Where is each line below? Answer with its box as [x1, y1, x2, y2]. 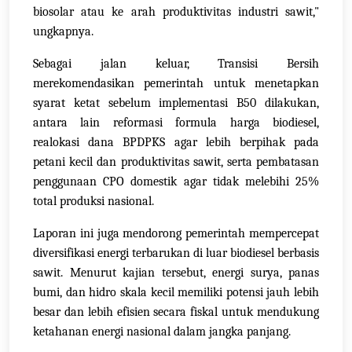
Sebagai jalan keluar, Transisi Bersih [33, 57, 319, 71]
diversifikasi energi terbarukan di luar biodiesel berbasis [33, 246, 319, 261]
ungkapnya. [33, 24, 93, 39]
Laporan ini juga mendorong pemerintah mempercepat [33, 226, 319, 241]
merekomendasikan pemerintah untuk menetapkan [33, 76, 319, 91]
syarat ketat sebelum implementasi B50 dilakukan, [33, 96, 319, 111]
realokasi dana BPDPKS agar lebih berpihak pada [33, 135, 319, 150]
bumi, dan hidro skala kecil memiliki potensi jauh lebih [33, 285, 319, 300]
